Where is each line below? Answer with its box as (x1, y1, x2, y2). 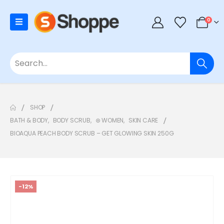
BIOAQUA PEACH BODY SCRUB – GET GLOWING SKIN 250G (10, 129, 174, 138)
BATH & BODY (10, 116, 48, 125)
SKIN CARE (128, 116, 158, 125)
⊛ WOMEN (95, 116, 124, 125)
